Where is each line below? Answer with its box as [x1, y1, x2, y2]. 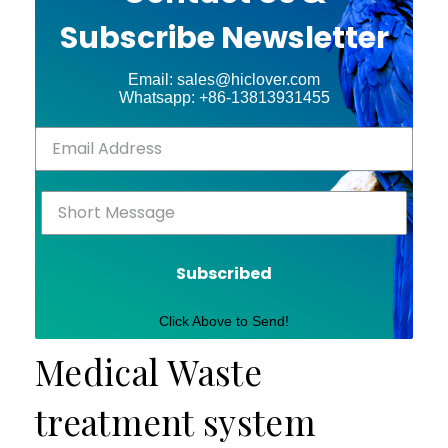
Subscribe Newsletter [59, 16, 389, 59]
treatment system [35, 397, 316, 445]
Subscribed [176, 261, 272, 285]
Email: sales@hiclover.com [128, 70, 320, 88]
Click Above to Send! [159, 312, 289, 329]
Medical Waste [35, 347, 262, 395]
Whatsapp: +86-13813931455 [118, 88, 330, 106]
